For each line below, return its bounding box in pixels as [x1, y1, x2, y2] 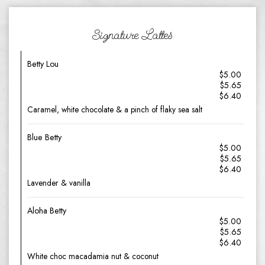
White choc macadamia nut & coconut [27, 250, 159, 262]
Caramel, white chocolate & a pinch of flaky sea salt [27, 104, 202, 115]
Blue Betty [27, 131, 62, 143]
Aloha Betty [27, 205, 66, 216]
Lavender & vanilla [27, 177, 91, 189]
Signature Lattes [92, 26, 173, 44]
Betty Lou [27, 58, 59, 70]
